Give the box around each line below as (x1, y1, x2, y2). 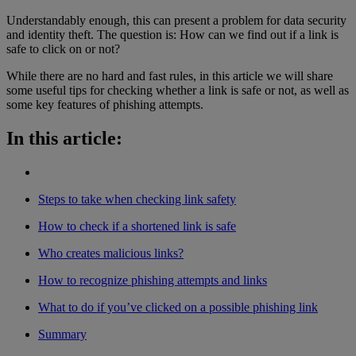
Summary (38, 327, 87, 341)
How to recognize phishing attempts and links (38, 273, 267, 287)
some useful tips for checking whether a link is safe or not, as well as (6, 83, 349, 97)
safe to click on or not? (6, 41, 120, 56)
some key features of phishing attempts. (6, 97, 203, 111)
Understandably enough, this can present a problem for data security (6, 13, 346, 27)
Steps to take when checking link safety (38, 192, 236, 206)
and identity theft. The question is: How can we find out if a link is (6, 27, 339, 41)
